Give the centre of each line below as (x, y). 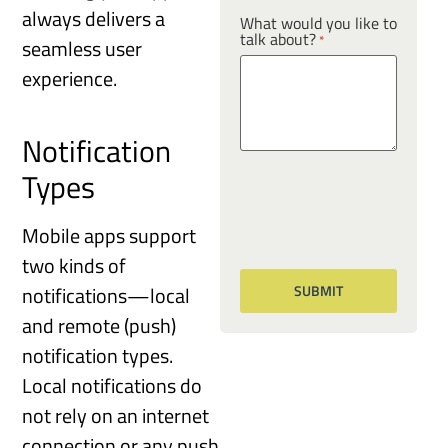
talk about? (277, 39)
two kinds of (74, 266)
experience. (70, 79)
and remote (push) (99, 326)
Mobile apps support (109, 236)
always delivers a (94, 19)
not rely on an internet (116, 416)
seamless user (82, 49)
